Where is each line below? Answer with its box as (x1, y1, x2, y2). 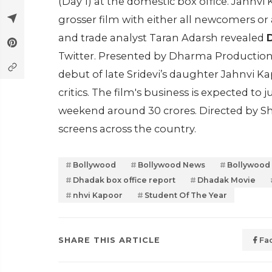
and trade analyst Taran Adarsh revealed (58, 32, 267, 44)
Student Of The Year (144, 191, 227, 200)
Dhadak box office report (73, 175, 175, 185)
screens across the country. (58, 123, 201, 135)
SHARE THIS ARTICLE (58, 235, 160, 245)
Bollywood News (138, 160, 205, 169)
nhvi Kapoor (73, 191, 123, 200)
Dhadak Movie (197, 175, 256, 185)
